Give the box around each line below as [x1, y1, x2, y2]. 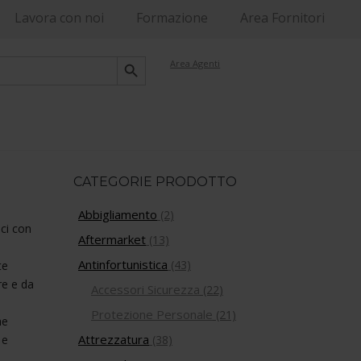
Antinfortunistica [78, 256, 168, 272]
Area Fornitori [240, 9, 325, 27]
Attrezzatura [78, 331, 149, 347]
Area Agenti [170, 57, 221, 70]
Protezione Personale [91, 306, 213, 322]
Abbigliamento [78, 206, 157, 222]
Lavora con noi [15, 9, 104, 27]
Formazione [136, 9, 208, 27]
